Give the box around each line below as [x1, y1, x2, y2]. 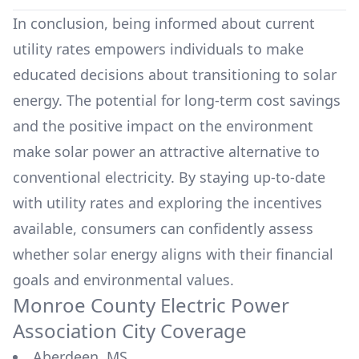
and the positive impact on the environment [13, 116, 313, 135]
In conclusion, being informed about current [13, 14, 315, 33]
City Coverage [122, 317, 247, 344]
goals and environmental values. [13, 270, 234, 289]
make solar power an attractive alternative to [13, 142, 320, 161]
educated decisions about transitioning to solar [13, 65, 337, 84]
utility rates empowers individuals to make [13, 39, 304, 58]
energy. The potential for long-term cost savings [13, 91, 341, 110]
